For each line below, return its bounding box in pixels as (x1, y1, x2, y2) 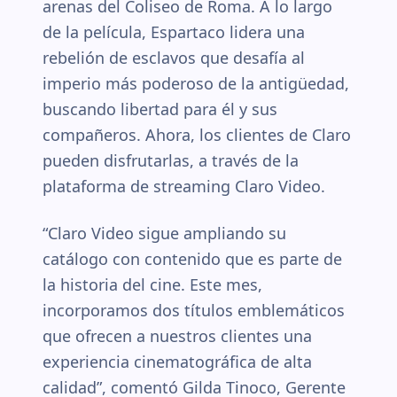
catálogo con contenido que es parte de (43, 248, 342, 269)
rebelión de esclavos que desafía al (43, 47, 305, 68)
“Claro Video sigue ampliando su (43, 222, 286, 244)
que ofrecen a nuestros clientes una (43, 325, 312, 346)
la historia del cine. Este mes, (43, 274, 262, 295)
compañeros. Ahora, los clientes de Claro (43, 124, 351, 145)
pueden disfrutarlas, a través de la (43, 150, 299, 171)
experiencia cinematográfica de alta (43, 351, 312, 372)
